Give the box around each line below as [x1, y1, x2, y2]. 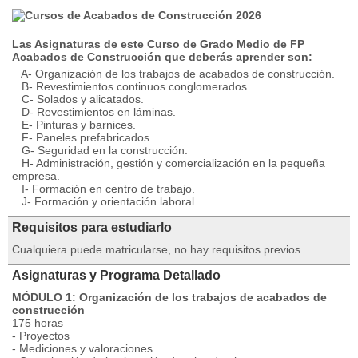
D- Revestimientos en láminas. [12, 105, 176, 118]
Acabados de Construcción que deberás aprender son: [12, 50, 312, 63]
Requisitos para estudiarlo [12, 221, 172, 234]
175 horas [12, 316, 63, 329]
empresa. [12, 169, 60, 182]
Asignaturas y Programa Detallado [12, 268, 221, 282]
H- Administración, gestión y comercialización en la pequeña [12, 157, 325, 169]
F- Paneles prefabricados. [12, 131, 153, 144]
